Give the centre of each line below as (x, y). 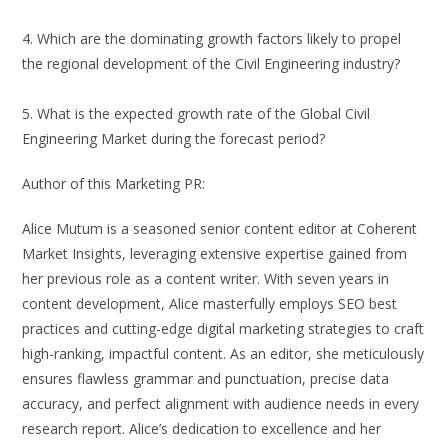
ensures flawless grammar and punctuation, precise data (206, 379)
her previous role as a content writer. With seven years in (206, 279)
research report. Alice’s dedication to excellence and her (202, 429)
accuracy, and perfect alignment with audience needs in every (221, 404)
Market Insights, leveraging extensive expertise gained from (215, 254)
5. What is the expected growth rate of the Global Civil (196, 114)
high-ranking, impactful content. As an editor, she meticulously (223, 354)
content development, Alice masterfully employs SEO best (210, 304)
